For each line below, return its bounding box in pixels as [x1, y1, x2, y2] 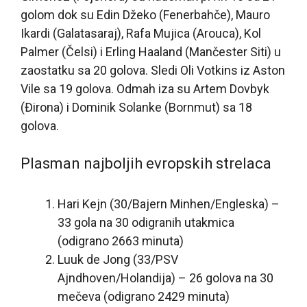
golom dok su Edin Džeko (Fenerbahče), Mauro [21, 7, 270, 22]
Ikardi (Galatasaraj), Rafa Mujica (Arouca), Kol [21, 25, 261, 40]
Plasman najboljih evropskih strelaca [21, 154, 271, 172]
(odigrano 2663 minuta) [58, 233, 184, 248]
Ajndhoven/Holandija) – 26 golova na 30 [58, 270, 273, 285]
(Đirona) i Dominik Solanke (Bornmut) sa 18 [21, 99, 252, 114]
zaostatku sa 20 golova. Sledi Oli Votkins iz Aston [21, 62, 285, 77]
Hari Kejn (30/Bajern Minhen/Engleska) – [58, 196, 280, 211]
